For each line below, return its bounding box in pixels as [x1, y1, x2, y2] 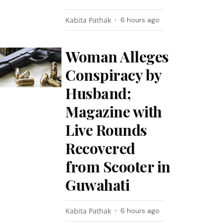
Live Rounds [65, 120, 147, 140]
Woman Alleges [65, 47, 169, 66]
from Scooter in [65, 157, 170, 176]
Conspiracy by [65, 65, 162, 85]
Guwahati [65, 175, 130, 195]
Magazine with [65, 102, 162, 121]
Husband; [65, 83, 131, 103]
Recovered [65, 138, 135, 158]
